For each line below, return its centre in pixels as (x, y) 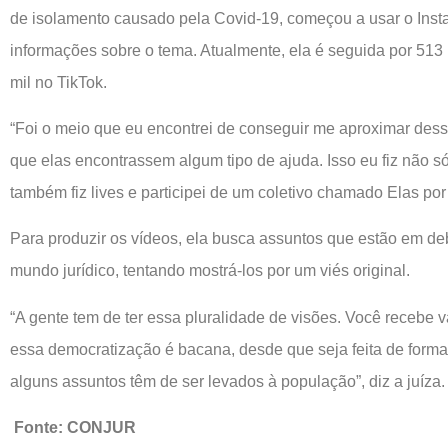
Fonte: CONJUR (75, 428)
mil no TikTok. (58, 82)
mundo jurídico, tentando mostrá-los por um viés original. (210, 271)
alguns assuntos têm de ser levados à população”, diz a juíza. (227, 381)
